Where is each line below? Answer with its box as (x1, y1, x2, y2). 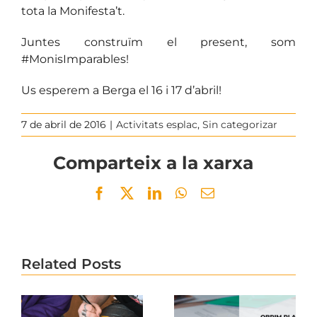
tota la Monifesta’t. (21, 4, 125, 18)
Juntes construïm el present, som (21, 35, 296, 49)
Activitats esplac (116, 117, 197, 131)
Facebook (105, 185, 158, 200)
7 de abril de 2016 (21, 117, 106, 131)
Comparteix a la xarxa (53, 151, 253, 173)
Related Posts (21, 255, 121, 272)
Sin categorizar (202, 117, 277, 131)
